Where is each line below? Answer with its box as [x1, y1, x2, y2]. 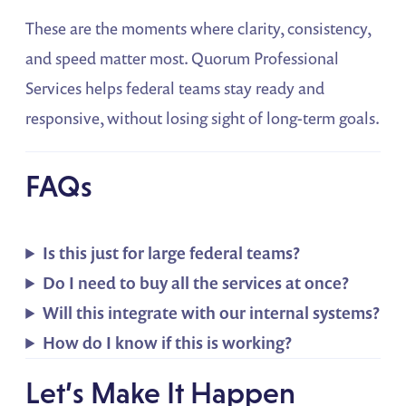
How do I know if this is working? [43, 331, 293, 353]
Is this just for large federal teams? [43, 241, 301, 264]
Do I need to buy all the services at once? [43, 271, 350, 294]
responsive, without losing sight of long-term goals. [25, 106, 381, 129]
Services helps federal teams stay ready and [25, 76, 325, 99]
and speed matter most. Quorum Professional [25, 46, 340, 69]
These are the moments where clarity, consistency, [25, 16, 372, 39]
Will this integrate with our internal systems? [43, 301, 381, 324]
